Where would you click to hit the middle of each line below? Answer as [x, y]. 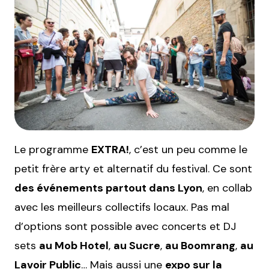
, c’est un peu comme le [188, 150]
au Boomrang [200, 246]
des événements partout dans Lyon [108, 188]
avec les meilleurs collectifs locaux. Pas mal [122, 207]
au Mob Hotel [74, 246]
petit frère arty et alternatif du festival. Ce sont [133, 169]
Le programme [53, 150]
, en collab [227, 188]
